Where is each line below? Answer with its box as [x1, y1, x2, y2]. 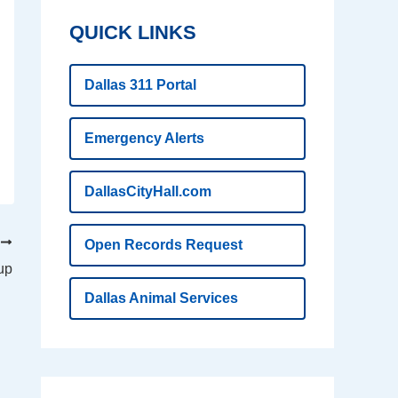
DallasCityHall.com [84, 184, 211, 200]
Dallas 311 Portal [84, 77, 196, 93]
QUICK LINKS [69, 21, 196, 44]
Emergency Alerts [84, 131, 204, 147]
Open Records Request [84, 237, 243, 253]
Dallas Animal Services [84, 291, 238, 306]
